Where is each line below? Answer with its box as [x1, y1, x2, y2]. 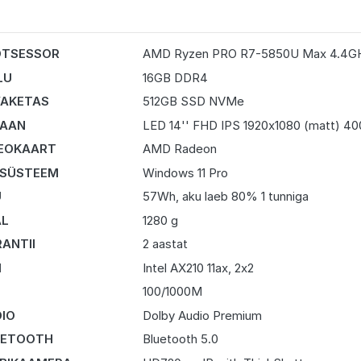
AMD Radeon [142, 141, 217, 156]
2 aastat [142, 236, 188, 251]
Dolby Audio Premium [142, 307, 262, 323]
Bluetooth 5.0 [142, 331, 218, 346]
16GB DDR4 [142, 69, 208, 85]
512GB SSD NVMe [142, 93, 244, 109]
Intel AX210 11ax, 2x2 [142, 259, 254, 276]
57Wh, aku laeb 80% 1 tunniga [142, 189, 309, 204]
